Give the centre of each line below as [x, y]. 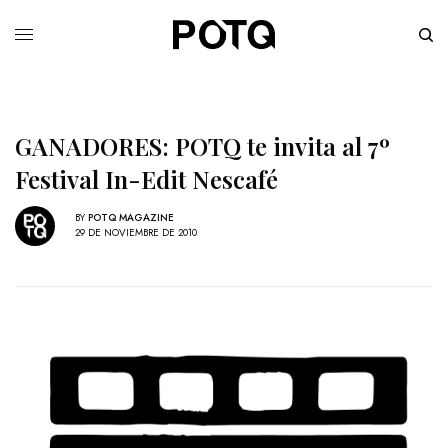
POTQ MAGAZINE [131, 218]
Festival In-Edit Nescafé [146, 178]
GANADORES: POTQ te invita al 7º [202, 145]
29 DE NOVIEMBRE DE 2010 [136, 233]
